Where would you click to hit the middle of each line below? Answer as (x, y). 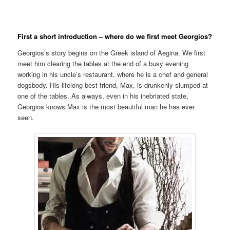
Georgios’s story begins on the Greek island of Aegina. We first (112, 52)
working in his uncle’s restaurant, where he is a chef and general (113, 74)
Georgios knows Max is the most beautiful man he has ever (106, 106)
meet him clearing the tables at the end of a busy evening (103, 63)
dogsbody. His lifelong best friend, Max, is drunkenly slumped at (113, 85)
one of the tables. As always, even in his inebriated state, (103, 95)
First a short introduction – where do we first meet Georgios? (115, 36)
